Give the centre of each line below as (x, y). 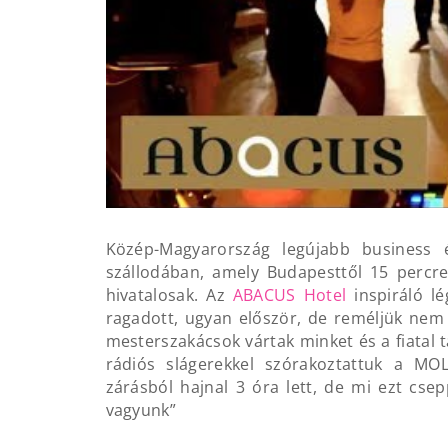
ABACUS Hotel (289, 294)
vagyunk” (141, 409)
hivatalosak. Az (169, 294)
